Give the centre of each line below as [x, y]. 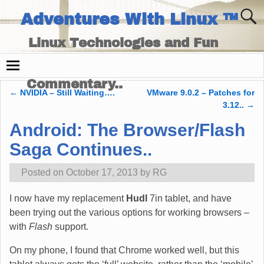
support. [70, 227]
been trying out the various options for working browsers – [129, 213]
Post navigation [57, 105]
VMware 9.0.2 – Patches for [201, 93]
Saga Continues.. [81, 149]
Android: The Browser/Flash [127, 130]
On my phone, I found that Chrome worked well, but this [124, 250]
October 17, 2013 [102, 173]
